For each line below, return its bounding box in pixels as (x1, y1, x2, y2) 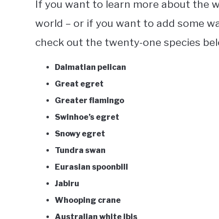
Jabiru (55, 178, 79, 188)
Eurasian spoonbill (55, 162, 128, 172)
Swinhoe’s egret (55, 112, 121, 122)
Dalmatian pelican (55, 62, 126, 72)
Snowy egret (55, 129, 105, 138)
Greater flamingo (55, 95, 124, 105)
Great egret (55, 79, 104, 88)
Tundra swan (55, 145, 106, 155)
